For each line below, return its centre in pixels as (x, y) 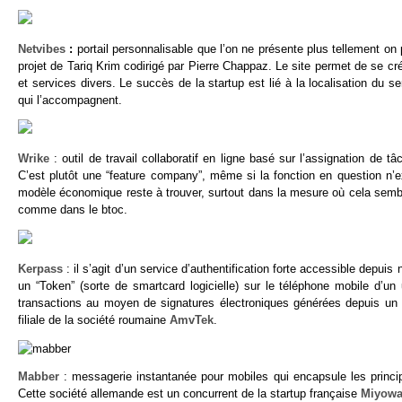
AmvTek (192, 319)
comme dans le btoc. (73, 210)
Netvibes (42, 48)
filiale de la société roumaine (94, 319)
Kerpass (43, 268)
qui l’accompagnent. (70, 100)
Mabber (41, 377)
